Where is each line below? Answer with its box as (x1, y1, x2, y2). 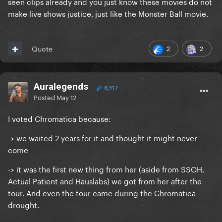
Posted (34, 92, 56, 102)
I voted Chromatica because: (8, 112, 111, 124)
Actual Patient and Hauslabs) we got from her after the (8, 174, 202, 187)
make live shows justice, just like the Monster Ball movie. (8, 7, 208, 19)
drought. (8, 198, 39, 211)
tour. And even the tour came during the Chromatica (8, 186, 196, 199)
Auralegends (34, 81, 88, 93)
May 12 (56, 92, 76, 102)
